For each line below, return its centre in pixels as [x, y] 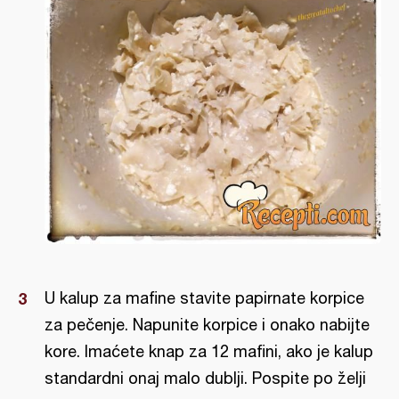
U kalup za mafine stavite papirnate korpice [204, 298]
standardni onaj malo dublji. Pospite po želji [205, 379]
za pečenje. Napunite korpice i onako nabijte [207, 325]
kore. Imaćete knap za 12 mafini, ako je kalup [209, 352]
